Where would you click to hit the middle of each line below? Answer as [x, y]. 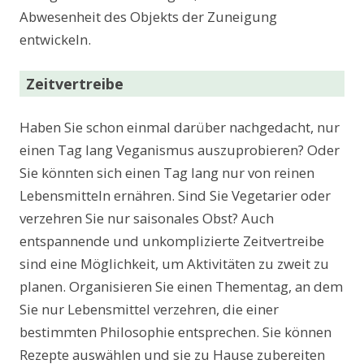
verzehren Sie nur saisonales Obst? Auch [147, 219]
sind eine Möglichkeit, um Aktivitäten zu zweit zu [174, 264]
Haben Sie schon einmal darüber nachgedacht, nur [180, 128]
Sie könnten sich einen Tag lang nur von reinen [167, 173]
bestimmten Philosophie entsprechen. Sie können [175, 332]
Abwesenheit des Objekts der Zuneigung [148, 17]
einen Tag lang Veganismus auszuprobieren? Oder [180, 150]
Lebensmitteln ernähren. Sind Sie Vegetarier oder [175, 196]
